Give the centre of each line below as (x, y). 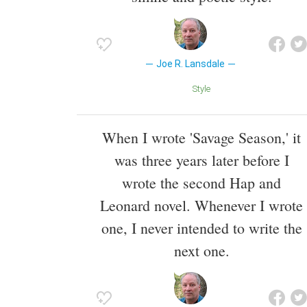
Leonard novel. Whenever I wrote (201, 205)
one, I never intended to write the (201, 228)
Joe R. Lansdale (190, 64)
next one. (201, 250)
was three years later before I (201, 160)
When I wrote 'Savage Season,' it (201, 137)
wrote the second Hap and (201, 182)
